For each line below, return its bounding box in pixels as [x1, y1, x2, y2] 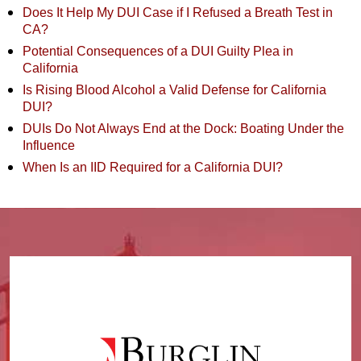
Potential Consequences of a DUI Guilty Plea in [23, 44, 293, 58]
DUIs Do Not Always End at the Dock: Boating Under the [23, 121, 344, 135]
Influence [23, 138, 75, 152]
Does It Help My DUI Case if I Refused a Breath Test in [23, 5, 333, 19]
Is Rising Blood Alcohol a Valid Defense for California [23, 82, 326, 97]
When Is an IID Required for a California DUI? [23, 160, 283, 174]
